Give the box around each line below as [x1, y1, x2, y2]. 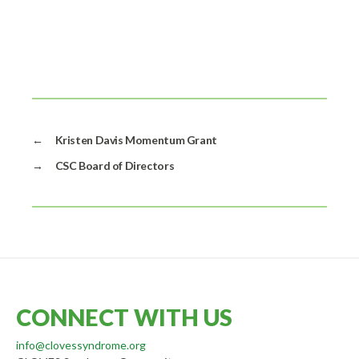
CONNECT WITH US [16, 302, 232, 331]
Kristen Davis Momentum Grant [54, 133, 217, 147]
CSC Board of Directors [54, 159, 175, 172]
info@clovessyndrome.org [16, 337, 146, 352]
